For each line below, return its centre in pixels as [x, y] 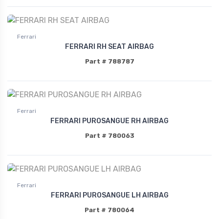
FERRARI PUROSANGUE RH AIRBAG [109, 121]
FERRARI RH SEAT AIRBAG [109, 46]
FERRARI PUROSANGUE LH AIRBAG [109, 195]
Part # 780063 [109, 135]
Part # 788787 [109, 61]
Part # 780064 [109, 210]
